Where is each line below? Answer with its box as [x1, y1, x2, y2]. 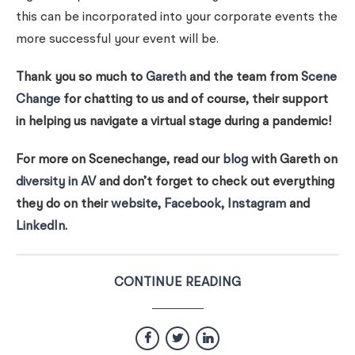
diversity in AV [16, 176, 96, 189]
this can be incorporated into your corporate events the [16, 11, 338, 24]
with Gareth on [248, 154, 338, 166]
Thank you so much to [16, 71, 146, 84]
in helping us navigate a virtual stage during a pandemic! [16, 116, 331, 128]
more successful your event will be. [16, 33, 219, 46]
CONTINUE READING [114, 277, 241, 289]
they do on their [16, 198, 111, 211]
